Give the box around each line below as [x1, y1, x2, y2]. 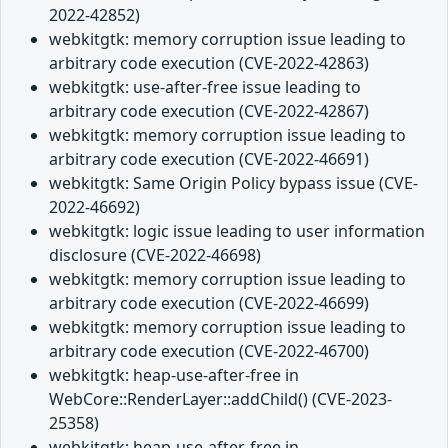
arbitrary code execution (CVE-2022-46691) [49, 148, 369, 171]
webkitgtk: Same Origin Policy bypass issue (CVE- [49, 172, 418, 195]
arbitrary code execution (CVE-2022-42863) [49, 52, 369, 75]
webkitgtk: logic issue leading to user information [49, 220, 425, 243]
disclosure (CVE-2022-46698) [49, 244, 261, 267]
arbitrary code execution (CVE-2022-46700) [49, 340, 369, 363]
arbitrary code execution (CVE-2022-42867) [49, 100, 369, 123]
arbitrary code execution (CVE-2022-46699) [49, 292, 369, 315]
